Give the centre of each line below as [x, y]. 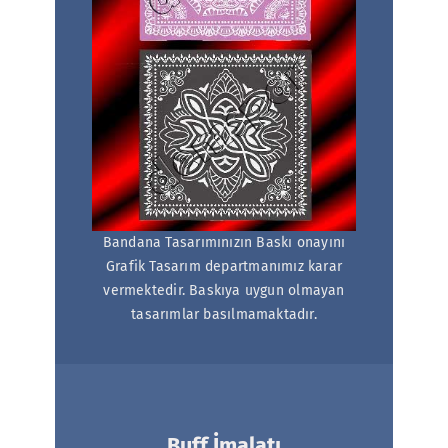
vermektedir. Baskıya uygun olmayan [224, 290]
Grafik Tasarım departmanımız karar [224, 266]
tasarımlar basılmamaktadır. [224, 314]
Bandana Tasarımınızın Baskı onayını [224, 242]
